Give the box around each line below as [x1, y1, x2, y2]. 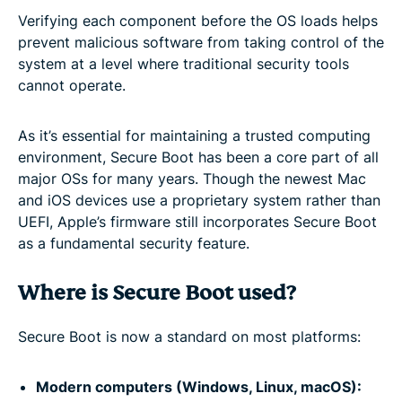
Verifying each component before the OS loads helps [18, 11, 378, 30]
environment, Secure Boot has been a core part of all [18, 147, 379, 166]
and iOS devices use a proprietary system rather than [18, 190, 380, 209]
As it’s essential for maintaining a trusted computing [18, 126, 371, 144]
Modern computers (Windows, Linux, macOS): [36, 377, 362, 396]
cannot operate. [18, 75, 126, 94]
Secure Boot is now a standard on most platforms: [18, 327, 361, 345]
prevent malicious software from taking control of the [18, 32, 384, 51]
